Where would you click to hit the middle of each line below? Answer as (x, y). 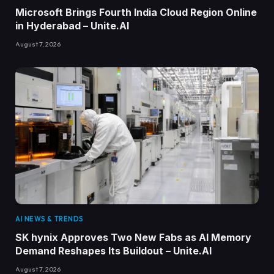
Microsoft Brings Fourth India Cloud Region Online (136, 12)
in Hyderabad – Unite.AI (72, 25)
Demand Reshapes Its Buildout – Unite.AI (113, 250)
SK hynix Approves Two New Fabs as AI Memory (133, 237)
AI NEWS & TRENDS (50, 219)
